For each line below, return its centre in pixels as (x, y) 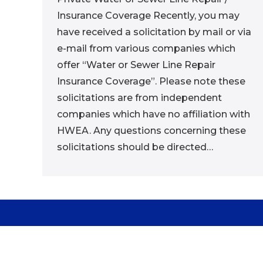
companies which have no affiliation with (154, 114)
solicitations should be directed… (135, 147)
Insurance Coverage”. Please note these (151, 81)
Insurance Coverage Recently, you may (148, 16)
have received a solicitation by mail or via (154, 32)
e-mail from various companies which (146, 48)
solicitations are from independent (139, 98)
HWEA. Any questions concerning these (151, 131)
